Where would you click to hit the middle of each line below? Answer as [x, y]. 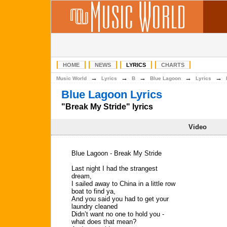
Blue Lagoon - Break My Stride [117, 153]
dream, [82, 176]
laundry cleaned [94, 206]
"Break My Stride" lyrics [107, 107]
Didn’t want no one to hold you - [118, 214]
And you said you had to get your [120, 199]
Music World [71, 78]
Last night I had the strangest [115, 168]
